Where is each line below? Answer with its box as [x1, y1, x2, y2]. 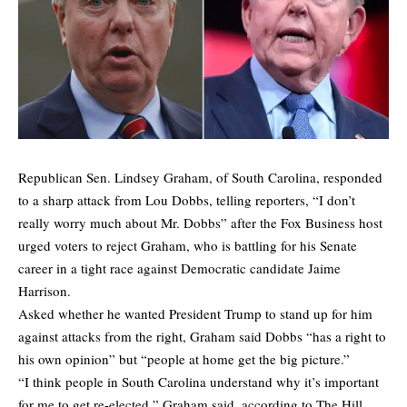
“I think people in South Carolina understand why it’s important [18, 372, 379, 392]
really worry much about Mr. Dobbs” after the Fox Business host [18, 213, 382, 233]
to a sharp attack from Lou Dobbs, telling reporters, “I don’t [18, 191, 355, 210]
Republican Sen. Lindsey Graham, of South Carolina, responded [18, 168, 382, 187]
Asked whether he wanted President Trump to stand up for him [18, 304, 372, 323]
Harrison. [18, 282, 71, 301]
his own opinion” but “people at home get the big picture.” [18, 350, 350, 369]
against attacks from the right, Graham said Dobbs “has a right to [18, 327, 386, 346]
